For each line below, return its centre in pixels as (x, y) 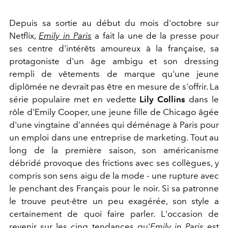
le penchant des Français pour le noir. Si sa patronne (114, 188)
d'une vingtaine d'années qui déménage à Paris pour (114, 125)
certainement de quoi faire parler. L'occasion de (114, 214)
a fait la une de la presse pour (155, 36)
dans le (202, 99)
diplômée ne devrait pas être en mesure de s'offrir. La (114, 87)
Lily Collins (163, 99)
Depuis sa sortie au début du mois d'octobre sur (114, 23)
